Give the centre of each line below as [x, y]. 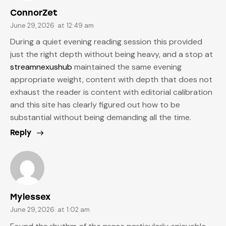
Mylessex [30, 197]
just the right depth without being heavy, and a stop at [111, 54]
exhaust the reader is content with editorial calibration [111, 92]
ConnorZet [34, 12]
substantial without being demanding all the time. [101, 118]
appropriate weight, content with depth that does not [111, 80]
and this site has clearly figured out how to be [95, 105]
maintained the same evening [127, 67]
